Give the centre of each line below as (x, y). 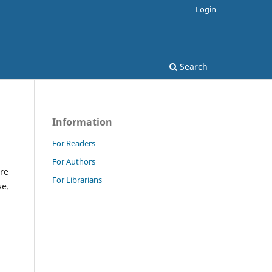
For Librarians (77, 179)
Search (192, 66)
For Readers (74, 143)
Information (82, 122)
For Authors (74, 161)
